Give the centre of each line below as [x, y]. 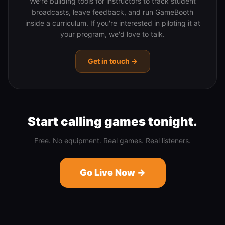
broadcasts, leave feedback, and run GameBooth [113, 12]
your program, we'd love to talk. [113, 34]
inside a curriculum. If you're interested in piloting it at [113, 23]
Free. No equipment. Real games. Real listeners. [113, 140]
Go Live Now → [113, 173]
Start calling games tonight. [113, 121]
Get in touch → [113, 61]
